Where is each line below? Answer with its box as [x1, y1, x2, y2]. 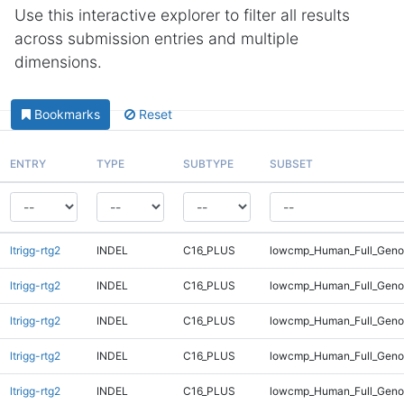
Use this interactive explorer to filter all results [14, 5, 350, 24]
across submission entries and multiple [14, 29, 298, 48]
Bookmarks [33, 106, 100, 123]
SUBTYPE [182, 156, 234, 170]
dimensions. [14, 52, 102, 71]
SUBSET [269, 156, 313, 170]
